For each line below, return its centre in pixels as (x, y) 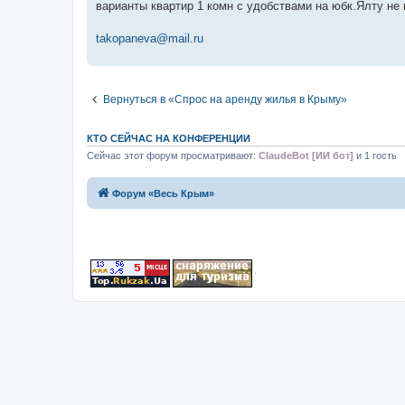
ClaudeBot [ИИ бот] (306, 156)
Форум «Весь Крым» (163, 193)
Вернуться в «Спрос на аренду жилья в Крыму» (225, 100)
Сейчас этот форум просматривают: (173, 156)
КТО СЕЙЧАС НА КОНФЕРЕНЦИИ (169, 139)
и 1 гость (375, 156)
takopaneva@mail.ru (150, 39)
